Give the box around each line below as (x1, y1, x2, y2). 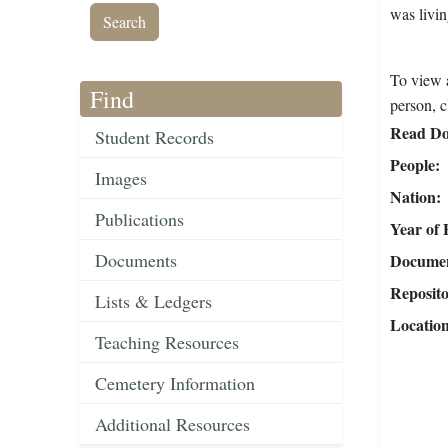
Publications (95, 207, 184, 232)
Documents (95, 248, 177, 273)
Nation (389, 185, 436, 209)
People (389, 153, 435, 177)
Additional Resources (95, 412, 250, 437)
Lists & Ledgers (95, 289, 212, 314)
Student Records (95, 125, 214, 150)
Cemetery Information (95, 371, 255, 396)
